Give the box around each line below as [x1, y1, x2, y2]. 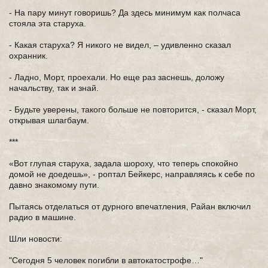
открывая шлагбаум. [9, 115, 89, 125]
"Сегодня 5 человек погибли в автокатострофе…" [9, 255, 203, 265]
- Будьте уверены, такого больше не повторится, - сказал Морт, [9, 105, 257, 114]
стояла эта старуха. [9, 19, 86, 28]
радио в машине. [9, 212, 76, 222]
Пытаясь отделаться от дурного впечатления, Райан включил [9, 202, 251, 211]
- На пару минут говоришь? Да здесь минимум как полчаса [9, 8, 240, 17]
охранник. [9, 51, 48, 60]
